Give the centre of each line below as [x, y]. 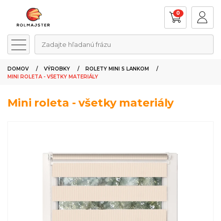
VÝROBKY [57, 69]
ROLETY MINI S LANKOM [117, 69]
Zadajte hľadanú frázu [76, 44]
